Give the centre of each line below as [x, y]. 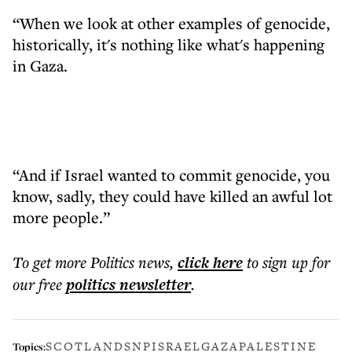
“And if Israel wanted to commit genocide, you [171, 175]
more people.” [61, 217]
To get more [51, 262]
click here [210, 262]
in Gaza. [40, 66]
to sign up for [288, 262]
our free [37, 284]
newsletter [153, 284]
